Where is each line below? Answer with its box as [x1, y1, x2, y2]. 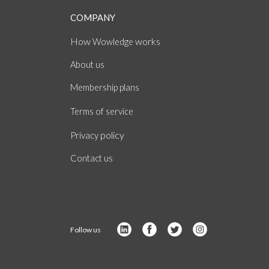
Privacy [70, 130, 100, 141]
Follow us [70, 225, 101, 234]
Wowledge [92, 36, 133, 47]
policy [100, 128, 124, 141]
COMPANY [70, 12, 115, 23]
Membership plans [70, 82, 139, 92]
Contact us [70, 153, 113, 163]
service [104, 106, 133, 116]
